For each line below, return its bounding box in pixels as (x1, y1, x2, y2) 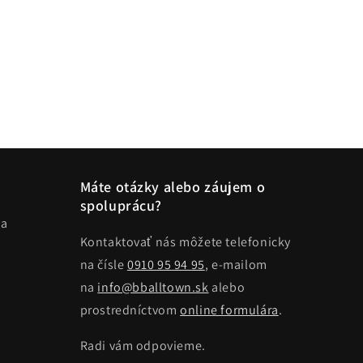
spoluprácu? (79, 196, 163, 215)
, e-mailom (204, 256, 267, 273)
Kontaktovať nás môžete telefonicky (79, 233, 291, 250)
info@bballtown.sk (97, 279, 209, 296)
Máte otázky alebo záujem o (79, 177, 266, 196)
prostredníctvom (79, 301, 181, 318)
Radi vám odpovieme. (79, 337, 206, 354)
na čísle (79, 256, 127, 273)
